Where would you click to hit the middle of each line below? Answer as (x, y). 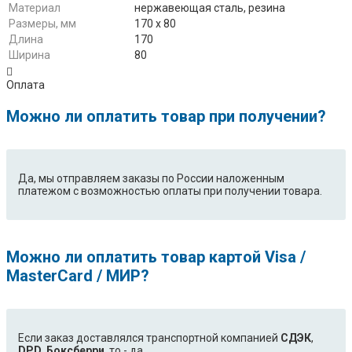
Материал (35, 8)
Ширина (29, 55)
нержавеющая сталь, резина (210, 8)
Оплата (26, 85)
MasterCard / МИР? (78, 276)
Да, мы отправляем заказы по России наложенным (151, 179)
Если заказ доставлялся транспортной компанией (149, 338)
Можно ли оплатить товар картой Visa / (156, 257)
